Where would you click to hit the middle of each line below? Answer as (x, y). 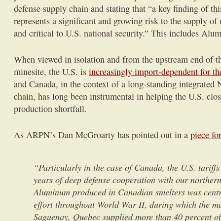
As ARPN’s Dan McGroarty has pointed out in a (102, 135)
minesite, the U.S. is (51, 72)
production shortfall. (50, 109)
